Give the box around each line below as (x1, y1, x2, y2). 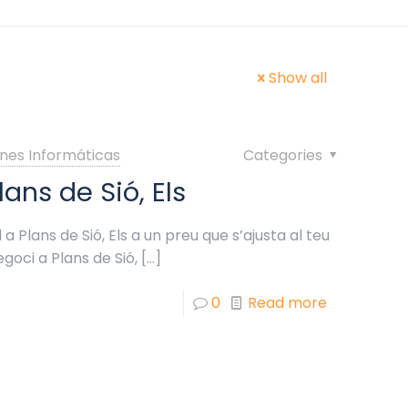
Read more (247, 292, 327, 313)
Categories (242, 145, 326, 166)
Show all (269, 67, 327, 88)
